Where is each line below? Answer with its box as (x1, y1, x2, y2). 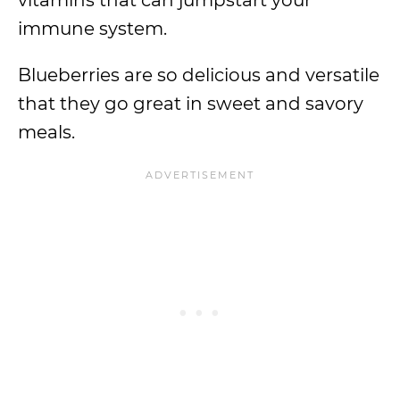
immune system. (18, 18, 171, 39)
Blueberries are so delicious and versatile (18, 64, 379, 86)
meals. (18, 121, 79, 143)
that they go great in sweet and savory (18, 93, 363, 114)
